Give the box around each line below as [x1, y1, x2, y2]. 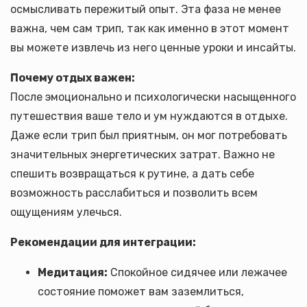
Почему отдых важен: [10, 71, 135, 84]
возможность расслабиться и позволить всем [10, 186, 258, 199]
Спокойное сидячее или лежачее [108, 266, 287, 279]
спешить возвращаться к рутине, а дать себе [10, 167, 254, 180]
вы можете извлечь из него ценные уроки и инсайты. [10, 41, 296, 54]
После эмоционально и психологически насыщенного [10, 90, 296, 103]
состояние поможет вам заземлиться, [38, 285, 244, 298]
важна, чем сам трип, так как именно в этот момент [10, 22, 289, 35]
